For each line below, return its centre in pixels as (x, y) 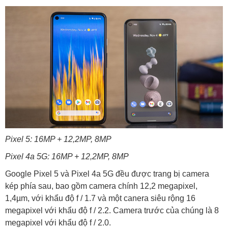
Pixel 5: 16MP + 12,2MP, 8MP (58, 139)
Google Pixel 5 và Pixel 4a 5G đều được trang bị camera (107, 174)
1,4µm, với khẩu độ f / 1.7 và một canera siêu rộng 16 (100, 198)
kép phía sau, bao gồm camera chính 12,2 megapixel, (101, 186)
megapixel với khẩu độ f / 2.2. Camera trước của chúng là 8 (112, 211)
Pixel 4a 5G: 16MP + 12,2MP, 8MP (67, 157)
